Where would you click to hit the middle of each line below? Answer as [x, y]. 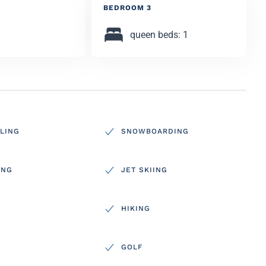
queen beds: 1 [159, 34]
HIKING [135, 209]
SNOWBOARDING [155, 132]
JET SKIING [144, 170]
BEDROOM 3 [127, 7]
